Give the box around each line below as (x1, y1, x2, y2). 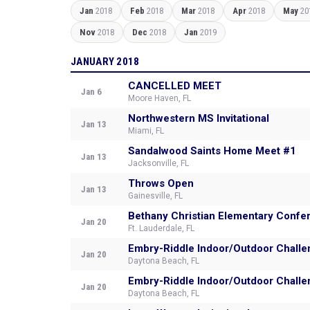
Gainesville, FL (128, 191, 183, 201)
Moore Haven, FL (128, 93, 191, 103)
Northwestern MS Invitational (128, 112, 269, 125)
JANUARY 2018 (71, 55, 140, 68)
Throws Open (128, 177, 194, 190)
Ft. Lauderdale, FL (128, 224, 194, 233)
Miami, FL (128, 126, 164, 136)
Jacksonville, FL (128, 158, 189, 168)
